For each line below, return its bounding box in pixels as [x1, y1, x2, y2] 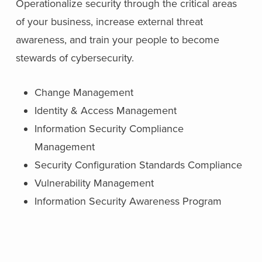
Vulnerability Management [34, 177, 154, 189]
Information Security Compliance [34, 122, 184, 135]
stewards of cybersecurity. [15, 51, 134, 64]
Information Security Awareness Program [34, 195, 222, 208]
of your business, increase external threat [15, 15, 203, 28]
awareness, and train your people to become [15, 33, 219, 46]
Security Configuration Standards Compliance [34, 158, 242, 171]
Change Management [34, 86, 133, 99]
